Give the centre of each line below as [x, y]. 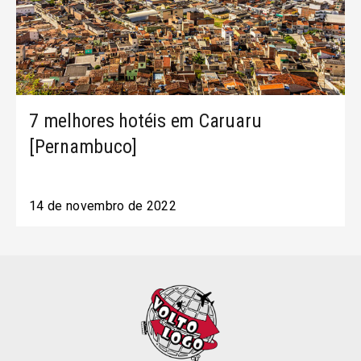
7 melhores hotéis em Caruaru [145, 121]
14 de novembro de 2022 [103, 206]
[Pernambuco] [83, 147]
